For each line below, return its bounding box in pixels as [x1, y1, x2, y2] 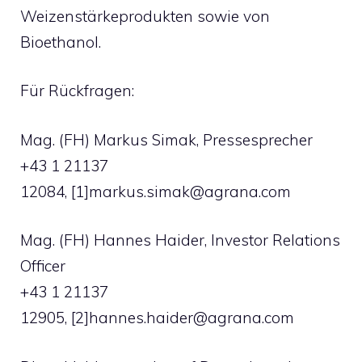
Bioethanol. [20, 32, 101, 52]
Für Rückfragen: [20, 81, 134, 100]
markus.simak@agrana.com [89, 181, 291, 201]
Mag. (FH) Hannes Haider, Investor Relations [20, 230, 340, 250]
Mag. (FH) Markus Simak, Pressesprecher [20, 129, 313, 149]
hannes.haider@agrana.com [89, 308, 294, 327]
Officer [20, 256, 65, 276]
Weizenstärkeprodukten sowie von [20, 6, 270, 26]
